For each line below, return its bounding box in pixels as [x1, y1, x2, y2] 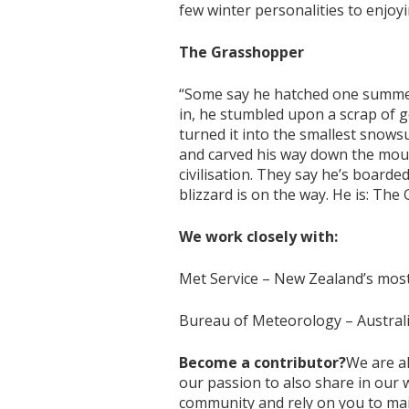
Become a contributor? [179, 352, 347, 372]
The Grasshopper [179, 42, 305, 62]
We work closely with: [179, 226, 339, 246]
